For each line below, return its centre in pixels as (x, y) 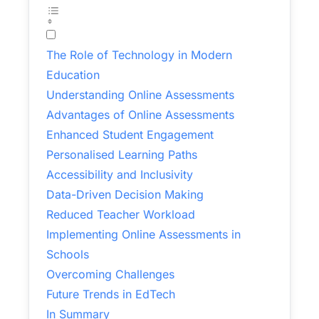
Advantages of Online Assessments (140, 115)
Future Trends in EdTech (111, 294)
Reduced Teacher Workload (121, 214)
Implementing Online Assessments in (143, 234)
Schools (68, 254)
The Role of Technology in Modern (139, 55)
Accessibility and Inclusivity (120, 174)
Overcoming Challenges (110, 274)
